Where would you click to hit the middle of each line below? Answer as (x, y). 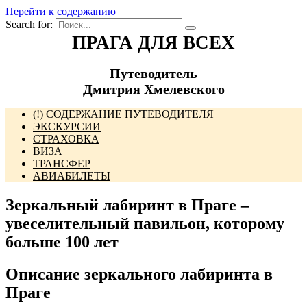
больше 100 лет (62, 242)
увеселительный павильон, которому (145, 223)
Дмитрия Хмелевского (153, 89)
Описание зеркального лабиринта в (139, 274)
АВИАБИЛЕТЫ (72, 176)
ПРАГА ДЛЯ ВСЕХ (153, 42)
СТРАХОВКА (66, 139)
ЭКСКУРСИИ (67, 126)
